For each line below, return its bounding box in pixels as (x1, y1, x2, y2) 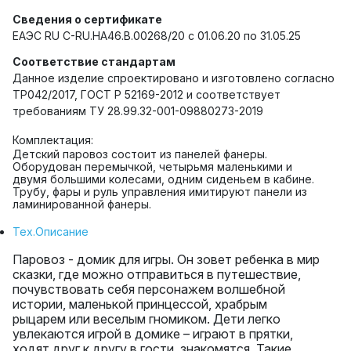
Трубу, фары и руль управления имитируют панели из (13, 185, 307, 198)
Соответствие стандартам (13, 55, 175, 68)
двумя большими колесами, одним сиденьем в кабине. (13, 172, 314, 186)
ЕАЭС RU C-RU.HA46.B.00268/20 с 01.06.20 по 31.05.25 (13, 29, 301, 42)
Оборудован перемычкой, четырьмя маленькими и (13, 160, 292, 173)
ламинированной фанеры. (13, 197, 151, 211)
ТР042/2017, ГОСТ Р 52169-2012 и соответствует (13, 88, 280, 101)
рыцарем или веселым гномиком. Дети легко (13, 311, 280, 327)
